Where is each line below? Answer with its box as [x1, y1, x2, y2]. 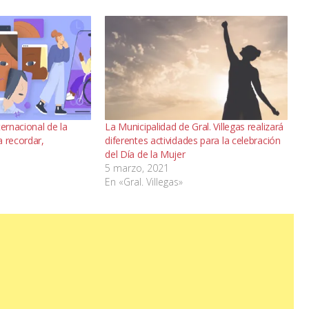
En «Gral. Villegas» [105, 175, 183, 189]
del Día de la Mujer [105, 148, 186, 161]
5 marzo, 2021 [105, 161, 170, 175]
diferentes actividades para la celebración [105, 134, 281, 148]
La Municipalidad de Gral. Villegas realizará [105, 120, 284, 134]
